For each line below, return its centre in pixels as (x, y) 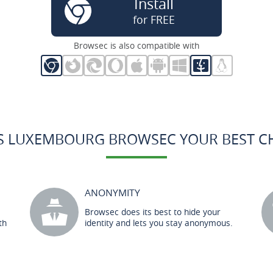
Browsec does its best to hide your (153, 212)
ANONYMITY (112, 193)
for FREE (154, 19)
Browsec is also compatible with (136, 45)
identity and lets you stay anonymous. (159, 223)
